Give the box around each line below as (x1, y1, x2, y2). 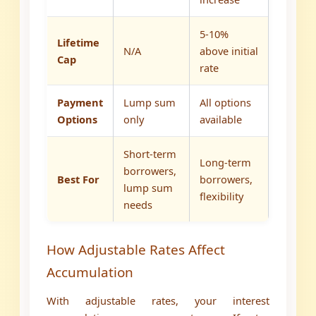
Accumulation (47, 263, 134, 282)
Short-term (123, 147, 177, 162)
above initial (200, 44, 259, 59)
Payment (57, 95, 104, 110)
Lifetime (57, 35, 100, 50)
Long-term (200, 155, 252, 170)
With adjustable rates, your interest (47, 293, 269, 308)
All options (200, 95, 252, 110)
